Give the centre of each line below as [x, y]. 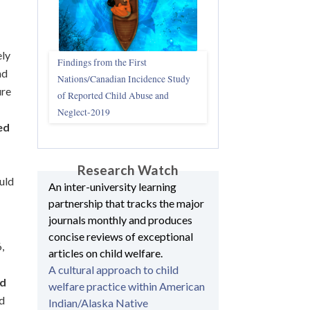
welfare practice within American [127, 286]
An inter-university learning [112, 186]
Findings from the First [102, 63]
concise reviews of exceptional [121, 236]
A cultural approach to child [113, 269]
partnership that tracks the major [126, 203]
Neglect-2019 [84, 112]
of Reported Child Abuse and [113, 96]
